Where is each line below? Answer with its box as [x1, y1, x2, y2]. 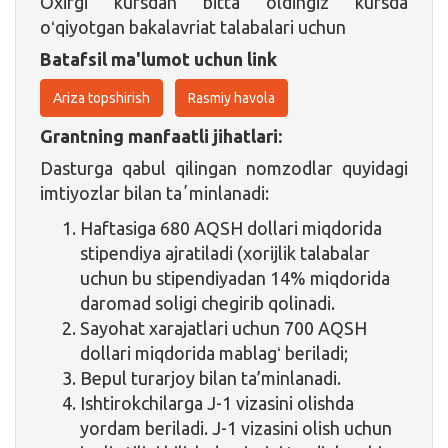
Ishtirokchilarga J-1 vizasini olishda [80, 392, 354, 413]
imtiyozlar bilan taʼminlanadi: [40, 182, 269, 203]
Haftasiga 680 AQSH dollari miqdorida [80, 217, 382, 238]
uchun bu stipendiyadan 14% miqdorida [80, 267, 390, 288]
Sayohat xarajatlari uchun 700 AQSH [80, 317, 367, 338]
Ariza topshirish [53, 89, 150, 106]
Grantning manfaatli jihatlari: [40, 125, 282, 146]
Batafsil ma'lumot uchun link [40, 48, 277, 69]
